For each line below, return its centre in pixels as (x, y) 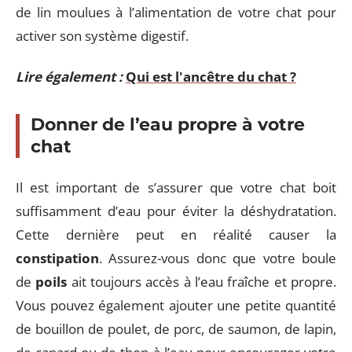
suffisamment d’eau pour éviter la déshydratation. (176, 211)
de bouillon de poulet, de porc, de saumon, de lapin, (176, 328)
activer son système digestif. (102, 35)
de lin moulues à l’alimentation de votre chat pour (176, 12)
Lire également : (69, 77)
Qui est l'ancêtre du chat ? (211, 77)
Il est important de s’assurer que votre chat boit (176, 187)
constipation (57, 258)
